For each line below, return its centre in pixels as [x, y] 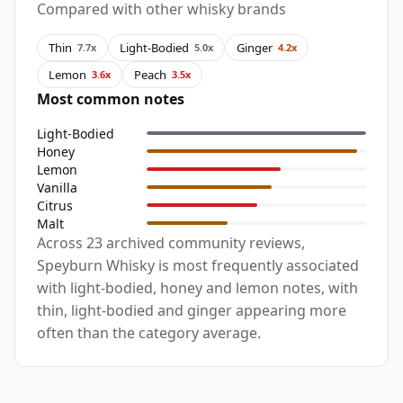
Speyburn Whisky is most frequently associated [198, 266]
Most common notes [111, 99]
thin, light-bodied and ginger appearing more [192, 311]
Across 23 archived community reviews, [171, 243]
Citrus [55, 205]
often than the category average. [149, 333]
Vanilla [57, 187]
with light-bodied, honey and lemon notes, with [197, 288]
